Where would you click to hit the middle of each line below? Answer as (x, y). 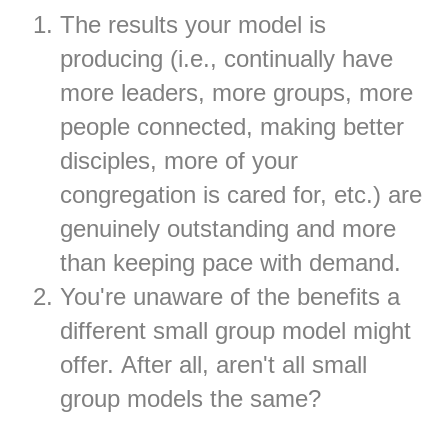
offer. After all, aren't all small (213, 365)
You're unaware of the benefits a (230, 297)
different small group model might (235, 331)
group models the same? (190, 399)
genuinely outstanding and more (228, 229)
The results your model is (193, 25)
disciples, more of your (179, 161)
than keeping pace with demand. (230, 263)
